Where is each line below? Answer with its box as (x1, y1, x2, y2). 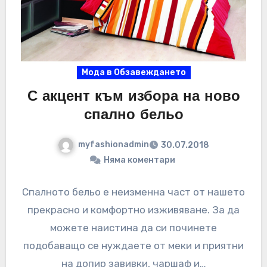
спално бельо (83, 108, 184, 123)
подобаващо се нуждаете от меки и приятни (23, 240, 244, 252)
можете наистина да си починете (50, 222, 217, 234)
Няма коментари (104, 155, 175, 166)
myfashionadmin (78, 139, 149, 150)
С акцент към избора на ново (27, 90, 240, 105)
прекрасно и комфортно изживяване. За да (27, 204, 240, 216)
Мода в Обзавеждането (81, 67, 186, 78)
